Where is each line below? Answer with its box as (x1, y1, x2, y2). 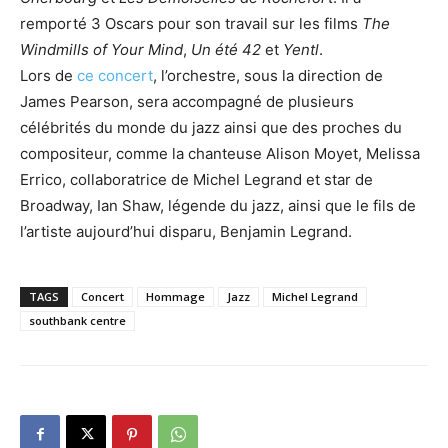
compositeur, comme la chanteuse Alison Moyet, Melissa (20, 143, 420, 163)
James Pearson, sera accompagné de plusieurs (20, 91, 354, 111)
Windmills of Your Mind (20, 39, 183, 59)
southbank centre (29, 312, 126, 328)
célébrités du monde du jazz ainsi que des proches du (20, 117, 402, 137)
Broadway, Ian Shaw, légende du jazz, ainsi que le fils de (20, 195, 416, 215)
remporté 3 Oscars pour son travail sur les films (20, 13, 362, 33)
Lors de (20, 65, 77, 85)
